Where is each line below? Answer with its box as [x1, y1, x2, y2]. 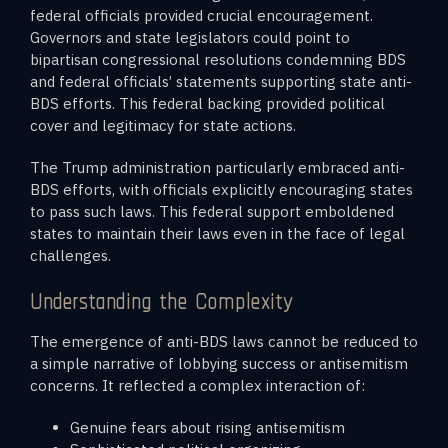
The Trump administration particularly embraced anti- [30, 157, 405, 177]
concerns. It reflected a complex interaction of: [30, 375, 365, 395]
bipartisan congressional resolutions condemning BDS [30, 49, 406, 69]
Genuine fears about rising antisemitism [70, 417, 345, 437]
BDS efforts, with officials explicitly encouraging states [30, 179, 413, 199]
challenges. [30, 245, 111, 265]
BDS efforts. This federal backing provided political [30, 93, 385, 113]
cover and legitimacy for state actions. [30, 115, 296, 135]
